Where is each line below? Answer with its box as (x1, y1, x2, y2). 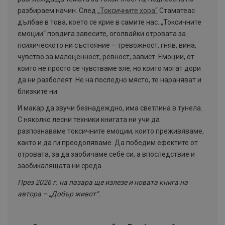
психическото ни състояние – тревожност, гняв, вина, (18, 41, 196, 49)
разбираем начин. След (18, 6, 97, 15)
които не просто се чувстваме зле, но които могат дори (18, 64, 201, 72)
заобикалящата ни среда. (18, 161, 103, 170)
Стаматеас (158, 6, 195, 15)
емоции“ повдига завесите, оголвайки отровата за (18, 29, 186, 38)
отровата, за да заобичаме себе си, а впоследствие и (18, 150, 195, 158)
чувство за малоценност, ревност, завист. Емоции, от (18, 52, 194, 61)
